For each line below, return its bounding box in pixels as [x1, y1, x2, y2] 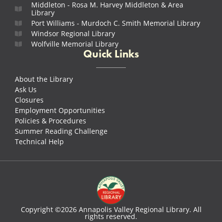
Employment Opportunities [15, 106, 105, 115]
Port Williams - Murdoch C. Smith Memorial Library [31, 18, 200, 28]
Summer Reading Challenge [15, 126, 108, 136]
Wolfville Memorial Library [31, 39, 118, 49]
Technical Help [15, 137, 64, 147]
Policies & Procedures [15, 116, 86, 126]
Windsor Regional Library [31, 29, 115, 39]
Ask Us [15, 85, 37, 95]
